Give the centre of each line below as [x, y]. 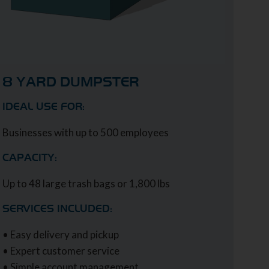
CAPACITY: [29, 157]
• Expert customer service [61, 250]
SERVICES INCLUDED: [57, 208]
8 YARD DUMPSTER [71, 82]
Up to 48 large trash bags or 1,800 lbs [86, 183]
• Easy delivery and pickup [60, 234]
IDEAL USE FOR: [43, 106]
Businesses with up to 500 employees [85, 132]
